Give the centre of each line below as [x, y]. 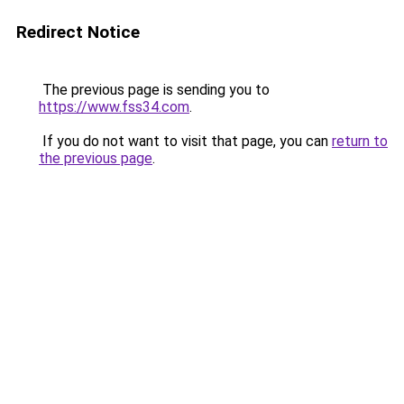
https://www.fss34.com [114, 107]
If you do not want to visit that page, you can [185, 141]
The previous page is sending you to [154, 90]
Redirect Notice [78, 32]
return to [360, 141]
